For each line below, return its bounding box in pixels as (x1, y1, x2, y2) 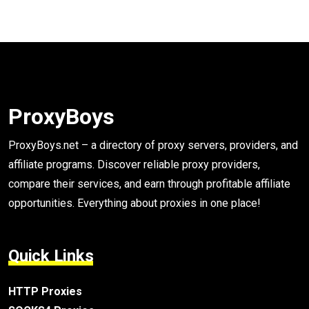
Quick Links (8, 246, 94, 266)
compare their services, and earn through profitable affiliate (8, 177, 290, 190)
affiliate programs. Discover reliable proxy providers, (8, 158, 260, 171)
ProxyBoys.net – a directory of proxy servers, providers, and (8, 139, 298, 152)
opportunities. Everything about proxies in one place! (8, 197, 261, 210)
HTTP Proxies (8, 285, 82, 298)
